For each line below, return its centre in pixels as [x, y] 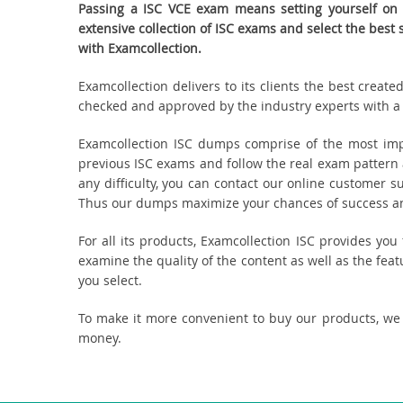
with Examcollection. [140, 48]
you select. [110, 280]
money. [100, 338]
